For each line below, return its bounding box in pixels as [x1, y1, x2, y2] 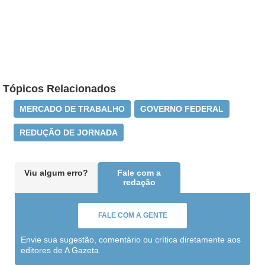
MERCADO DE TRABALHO [20, 104, 125, 114]
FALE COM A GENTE [98, 211, 167, 219]
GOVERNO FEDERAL [140, 104, 224, 114]
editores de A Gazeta [21, 245, 99, 255]
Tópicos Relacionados [3, 83, 116, 95]
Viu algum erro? [24, 168, 88, 177]
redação [122, 177, 156, 187]
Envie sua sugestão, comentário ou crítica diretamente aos [21, 235, 241, 244]
